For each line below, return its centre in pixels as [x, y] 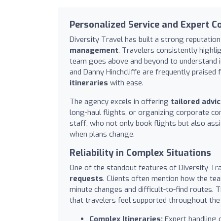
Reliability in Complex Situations [140, 153]
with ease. [126, 83]
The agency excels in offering [120, 101]
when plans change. [102, 134]
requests [86, 178]
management [94, 50]
